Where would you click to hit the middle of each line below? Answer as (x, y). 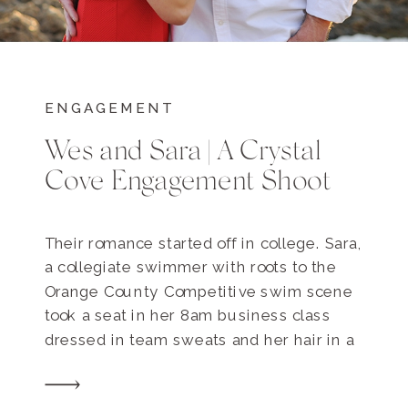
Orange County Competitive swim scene (199, 292)
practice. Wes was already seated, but (191, 389)
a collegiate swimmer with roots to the (191, 268)
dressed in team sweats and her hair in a (200, 340)
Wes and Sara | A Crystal (183, 150)
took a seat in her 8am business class (188, 316)
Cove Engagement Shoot (188, 181)
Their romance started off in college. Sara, (204, 244)
